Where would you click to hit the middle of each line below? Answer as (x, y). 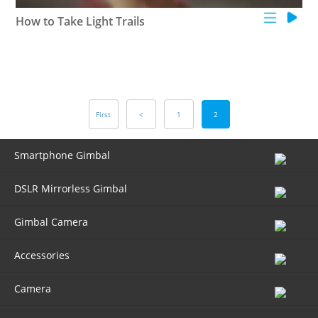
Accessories (42, 255)
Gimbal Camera (51, 221)
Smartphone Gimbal (62, 155)
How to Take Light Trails (81, 21)
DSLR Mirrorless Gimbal (71, 188)
